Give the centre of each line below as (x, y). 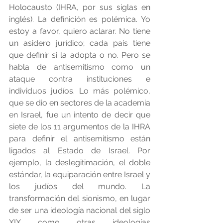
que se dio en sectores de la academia (80, 103)
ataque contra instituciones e (80, 79)
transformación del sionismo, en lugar (80, 199)
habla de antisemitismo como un (80, 67)
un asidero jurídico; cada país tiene (80, 43)
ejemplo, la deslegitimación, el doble (80, 163)
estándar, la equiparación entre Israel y (80, 175)
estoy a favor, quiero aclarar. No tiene (80, 31)
